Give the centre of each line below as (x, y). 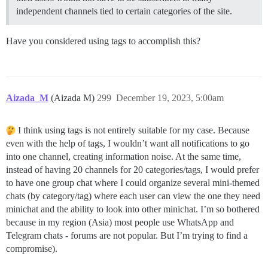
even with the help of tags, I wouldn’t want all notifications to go (128, 144)
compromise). (32, 249)
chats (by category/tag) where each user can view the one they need (133, 196)
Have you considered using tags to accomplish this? (103, 41)
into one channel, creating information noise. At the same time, (124, 157)
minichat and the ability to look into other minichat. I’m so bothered (133, 209)
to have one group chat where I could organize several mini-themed (133, 183)
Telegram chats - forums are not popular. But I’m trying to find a (127, 236)
